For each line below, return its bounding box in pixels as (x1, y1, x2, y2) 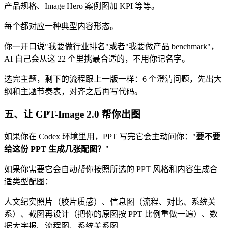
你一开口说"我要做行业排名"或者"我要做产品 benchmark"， (4, 42, 219, 51)
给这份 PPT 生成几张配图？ (4, 144, 105, 153)
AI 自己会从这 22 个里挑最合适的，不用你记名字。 (4, 54, 190, 64)
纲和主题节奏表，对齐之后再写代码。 (4, 87, 142, 96)
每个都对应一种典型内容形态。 (4, 22, 118, 31)
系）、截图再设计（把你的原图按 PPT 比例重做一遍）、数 (4, 209, 218, 218)
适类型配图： (4, 177, 53, 186)
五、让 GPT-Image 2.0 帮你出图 (4, 108, 140, 120)
